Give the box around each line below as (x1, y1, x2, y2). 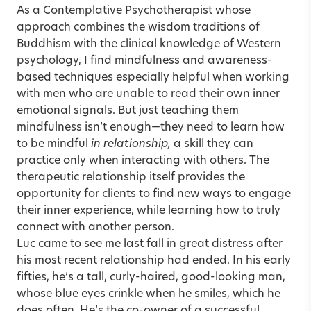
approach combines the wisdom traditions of (17, 22, 260, 33)
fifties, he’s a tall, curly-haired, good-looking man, (17, 271, 285, 283)
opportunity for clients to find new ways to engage (17, 188, 291, 200)
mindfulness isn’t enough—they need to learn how (17, 121, 285, 133)
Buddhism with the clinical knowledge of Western (17, 38, 281, 50)
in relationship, (91, 138, 171, 150)
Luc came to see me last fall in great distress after (17, 238, 283, 250)
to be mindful (17, 138, 91, 150)
